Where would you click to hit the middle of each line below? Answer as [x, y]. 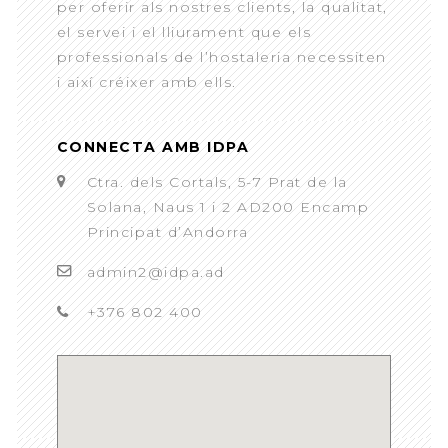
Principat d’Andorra [167, 231]
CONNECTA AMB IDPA [153, 146]
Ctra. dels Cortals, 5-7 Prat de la [217, 181]
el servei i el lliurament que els [184, 31]
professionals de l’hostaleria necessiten [221, 56]
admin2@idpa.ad [155, 271]
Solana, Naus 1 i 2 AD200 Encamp [228, 206]
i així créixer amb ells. [146, 81]
